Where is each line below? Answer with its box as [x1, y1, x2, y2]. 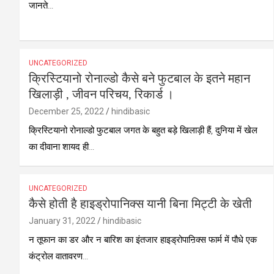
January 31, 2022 [29, 215, 95, 226]
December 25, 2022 [29, 106, 104, 116]
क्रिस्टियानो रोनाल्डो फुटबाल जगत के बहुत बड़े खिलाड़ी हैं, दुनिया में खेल [29, 124, 257, 136]
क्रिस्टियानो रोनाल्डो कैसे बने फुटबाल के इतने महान [29, 72, 250, 85]
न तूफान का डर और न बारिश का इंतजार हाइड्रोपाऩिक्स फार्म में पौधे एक [29, 234, 257, 245]
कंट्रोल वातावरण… [29, 250, 89, 262]
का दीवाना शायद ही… [29, 141, 95, 152]
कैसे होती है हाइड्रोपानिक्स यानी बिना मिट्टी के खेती [29, 198, 252, 210]
